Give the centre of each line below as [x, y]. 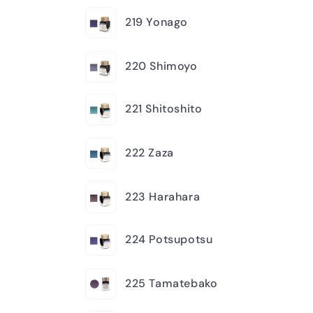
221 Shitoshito [164, 108]
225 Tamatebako [172, 283]
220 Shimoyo [161, 66]
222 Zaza [150, 152]
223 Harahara [163, 196]
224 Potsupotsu [169, 239]
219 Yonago [156, 22]
